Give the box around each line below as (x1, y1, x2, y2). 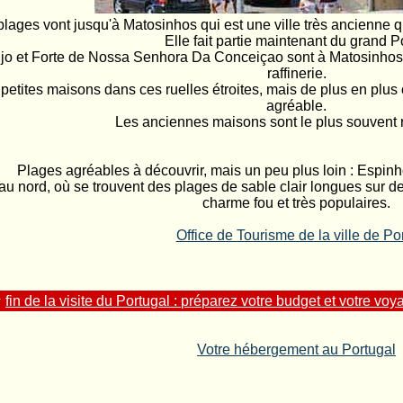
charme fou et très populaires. (202, 195, 391, 210)
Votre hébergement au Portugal (197, 342, 397, 357)
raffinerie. (266, 66, 327, 81)
